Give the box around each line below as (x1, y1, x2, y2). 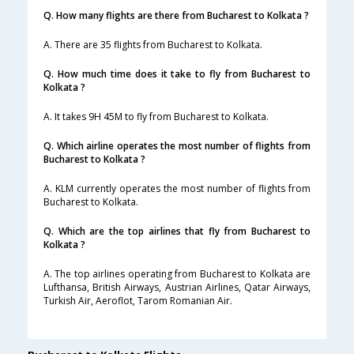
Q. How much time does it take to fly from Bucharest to (43, 67, 311, 81)
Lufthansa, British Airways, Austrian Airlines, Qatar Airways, (43, 281, 311, 295)
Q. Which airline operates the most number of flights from (43, 139, 311, 153)
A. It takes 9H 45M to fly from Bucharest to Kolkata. (43, 110, 269, 124)
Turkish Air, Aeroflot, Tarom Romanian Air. (43, 294, 232, 308)
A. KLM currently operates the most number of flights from (43, 182, 311, 196)
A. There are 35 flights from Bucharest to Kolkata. (43, 38, 262, 52)
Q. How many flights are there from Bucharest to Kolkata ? (43, 9, 309, 23)
